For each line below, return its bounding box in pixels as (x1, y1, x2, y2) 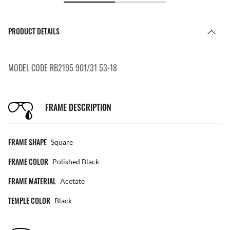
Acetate (60, 177, 85, 186)
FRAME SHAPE (8, 137, 47, 148)
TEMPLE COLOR (8, 195, 50, 206)
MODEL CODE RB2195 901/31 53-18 (8, 62, 117, 74)
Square (51, 138, 73, 147)
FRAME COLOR (8, 156, 48, 167)
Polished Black (52, 157, 99, 166)
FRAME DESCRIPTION (45, 101, 111, 113)
